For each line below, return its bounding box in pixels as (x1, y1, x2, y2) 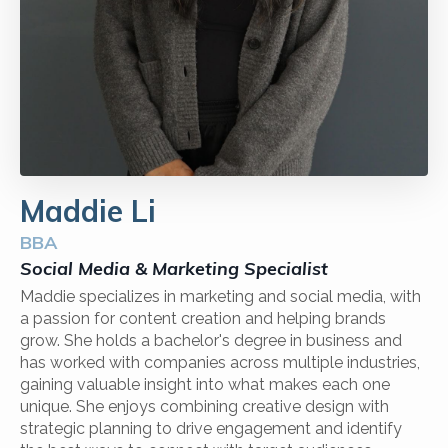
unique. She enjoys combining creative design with (20, 397, 389, 416)
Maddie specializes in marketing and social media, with (20, 287, 421, 306)
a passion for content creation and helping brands (20, 309, 386, 328)
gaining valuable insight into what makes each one (20, 375, 390, 394)
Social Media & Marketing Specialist (20, 257, 328, 280)
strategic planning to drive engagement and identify (20, 419, 402, 438)
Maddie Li (20, 192, 156, 230)
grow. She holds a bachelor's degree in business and (20, 331, 402, 350)
